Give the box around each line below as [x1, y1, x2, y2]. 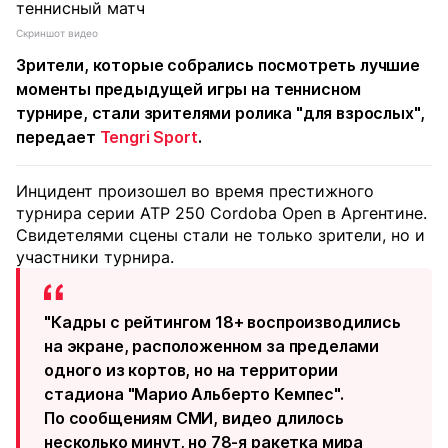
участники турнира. [16, 247, 174, 267]
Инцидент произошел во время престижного [16, 181, 374, 201]
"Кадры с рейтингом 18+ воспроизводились [44, 312, 401, 332]
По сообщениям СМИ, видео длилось [44, 408, 344, 428]
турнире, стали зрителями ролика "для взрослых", [16, 103, 425, 123]
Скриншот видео [16, 27, 98, 39]
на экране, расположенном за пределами [44, 336, 380, 356]
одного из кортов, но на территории [44, 360, 338, 380]
